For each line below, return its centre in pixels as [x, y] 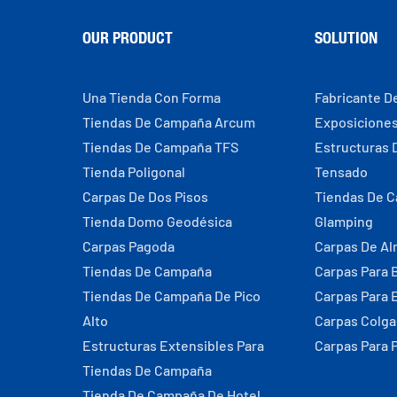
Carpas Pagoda [128, 245]
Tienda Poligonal [133, 171]
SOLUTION [346, 37]
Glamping [344, 221]
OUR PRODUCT [127, 37]
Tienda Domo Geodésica [157, 221]
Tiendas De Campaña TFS [160, 146]
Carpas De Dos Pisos [145, 196]
